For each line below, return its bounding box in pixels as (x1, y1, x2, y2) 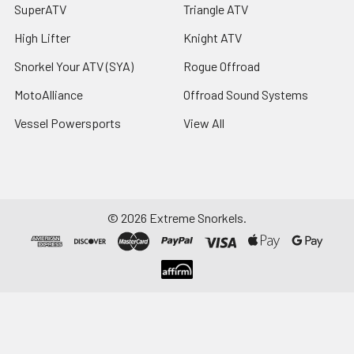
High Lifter (14, 30, 70, 46)
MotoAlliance (14, 87, 83, 103)
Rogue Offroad (183, 58, 260, 74)
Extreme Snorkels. (147, 210, 247, 226)
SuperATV (14, 2, 66, 17)
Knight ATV (183, 30, 242, 46)
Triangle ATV (183, 2, 248, 17)
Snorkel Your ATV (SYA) (14, 58, 134, 74)
